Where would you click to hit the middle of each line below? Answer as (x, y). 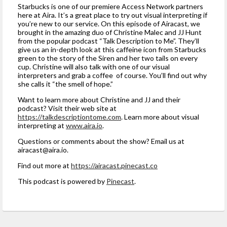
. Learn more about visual (160, 117)
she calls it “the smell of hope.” (66, 84)
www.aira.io (84, 125)
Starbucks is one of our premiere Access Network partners (110, 6)
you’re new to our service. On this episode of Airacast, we (109, 23)
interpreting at (42, 125)
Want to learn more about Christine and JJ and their (99, 99)
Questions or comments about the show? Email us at (101, 141)
